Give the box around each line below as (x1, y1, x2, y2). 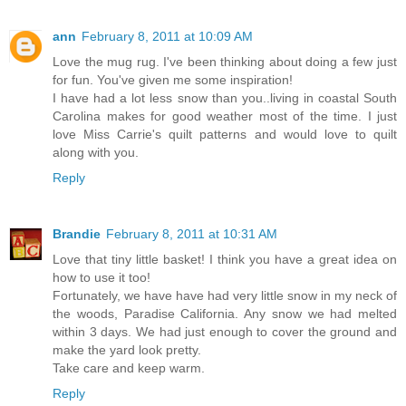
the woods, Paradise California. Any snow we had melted (53, 305, 397, 321)
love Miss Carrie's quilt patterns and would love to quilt (53, 126, 397, 141)
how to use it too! (53, 269, 150, 285)
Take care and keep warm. (53, 360, 205, 375)
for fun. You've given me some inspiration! (53, 72, 293, 87)
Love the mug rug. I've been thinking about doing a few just (53, 53, 397, 69)
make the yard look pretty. (53, 342, 201, 357)
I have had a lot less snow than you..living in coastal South (53, 90, 397, 105)
